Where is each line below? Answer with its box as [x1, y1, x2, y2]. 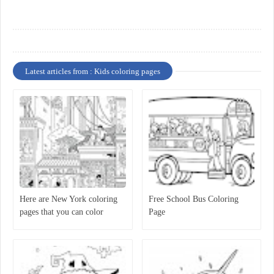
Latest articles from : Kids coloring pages [25, 67, 160, 76]
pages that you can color [20, 207, 103, 217]
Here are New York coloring [20, 194, 117, 204]
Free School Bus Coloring [148, 194, 239, 204]
